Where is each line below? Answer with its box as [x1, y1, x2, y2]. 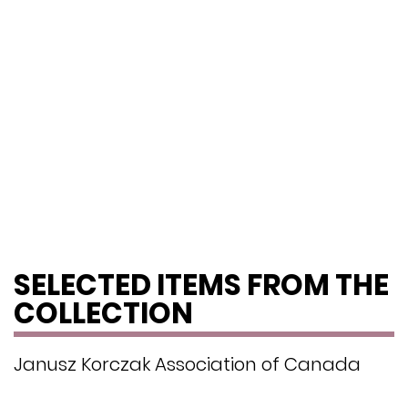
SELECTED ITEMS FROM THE [14, 265, 389, 306]
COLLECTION [14, 293, 193, 334]
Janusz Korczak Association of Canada [14, 352, 361, 378]
